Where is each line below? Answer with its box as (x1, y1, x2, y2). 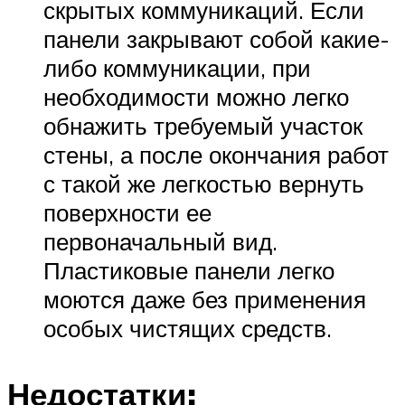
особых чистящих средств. (43, 313, 332, 343)
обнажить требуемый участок (43, 110, 363, 140)
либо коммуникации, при (43, 52, 311, 82)
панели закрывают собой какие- (43, 24, 390, 53)
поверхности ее (43, 197, 212, 227)
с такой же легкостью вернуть (43, 168, 364, 198)
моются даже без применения (43, 284, 366, 314)
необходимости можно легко (43, 81, 349, 111)
